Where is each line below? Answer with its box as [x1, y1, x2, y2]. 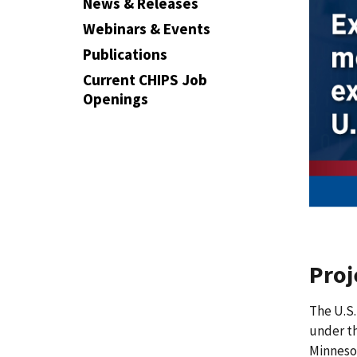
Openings [83, 89, 148, 108]
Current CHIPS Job [83, 70, 207, 89]
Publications [83, 45, 167, 64]
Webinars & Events [83, 19, 210, 38]
